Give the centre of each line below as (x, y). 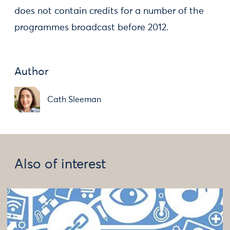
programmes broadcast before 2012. (91, 28)
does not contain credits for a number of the (109, 11)
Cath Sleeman (74, 100)
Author (32, 72)
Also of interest (60, 165)
